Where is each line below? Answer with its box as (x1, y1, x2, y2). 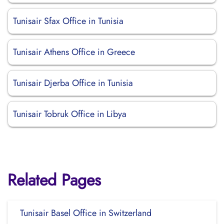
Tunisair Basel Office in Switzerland (20, 206, 151, 219)
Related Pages (7, 168, 101, 191)
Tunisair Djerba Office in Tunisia (13, 76, 133, 89)
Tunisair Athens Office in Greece (13, 45, 135, 58)
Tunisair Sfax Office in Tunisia (13, 14, 123, 27)
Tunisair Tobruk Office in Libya (13, 107, 126, 120)
